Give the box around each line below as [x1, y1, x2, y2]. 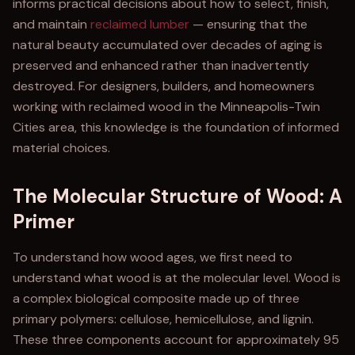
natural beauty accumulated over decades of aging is [13, 36, 323, 53]
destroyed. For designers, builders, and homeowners [13, 78, 315, 94]
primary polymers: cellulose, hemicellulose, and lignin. [13, 311, 314, 327]
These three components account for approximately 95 [13, 331, 339, 348]
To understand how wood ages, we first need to [13, 249, 292, 265]
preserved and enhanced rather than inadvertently [13, 57, 309, 74]
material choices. [13, 139, 110, 156]
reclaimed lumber [90, 16, 189, 32]
